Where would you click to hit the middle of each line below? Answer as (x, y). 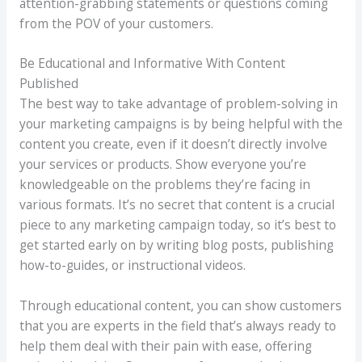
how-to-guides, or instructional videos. (132, 265)
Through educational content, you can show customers (180, 306)
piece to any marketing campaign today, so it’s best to (177, 225)
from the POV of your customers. (116, 23)
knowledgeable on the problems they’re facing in (164, 185)
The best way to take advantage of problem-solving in (178, 104)
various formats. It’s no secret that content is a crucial (177, 205)
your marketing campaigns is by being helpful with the (181, 124)
